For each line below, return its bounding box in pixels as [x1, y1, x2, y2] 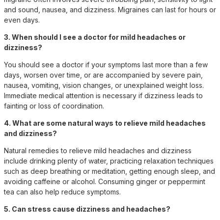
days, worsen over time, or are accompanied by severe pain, [4, 70, 203, 79]
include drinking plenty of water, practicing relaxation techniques [4, 156, 214, 165]
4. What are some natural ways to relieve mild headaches [4, 118, 206, 127]
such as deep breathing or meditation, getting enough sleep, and [4, 166, 215, 175]
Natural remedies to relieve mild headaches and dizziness [4, 146, 192, 155]
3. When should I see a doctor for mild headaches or [4, 32, 186, 41]
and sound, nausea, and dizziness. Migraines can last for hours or [4, 5, 216, 14]
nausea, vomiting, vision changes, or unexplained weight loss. [4, 81, 204, 89]
